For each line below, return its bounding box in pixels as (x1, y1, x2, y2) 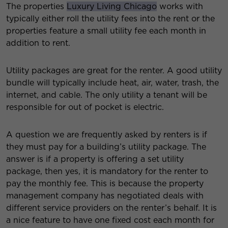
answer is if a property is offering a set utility (6, 154, 184, 164)
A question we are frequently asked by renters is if (6, 130, 207, 140)
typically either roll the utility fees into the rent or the (6, 14, 215, 24)
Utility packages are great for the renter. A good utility (6, 66, 222, 76)
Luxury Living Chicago (67, 2, 157, 12)
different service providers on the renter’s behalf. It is (6, 203, 217, 213)
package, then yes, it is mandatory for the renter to (6, 166, 208, 177)
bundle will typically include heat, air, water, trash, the (6, 78, 219, 88)
